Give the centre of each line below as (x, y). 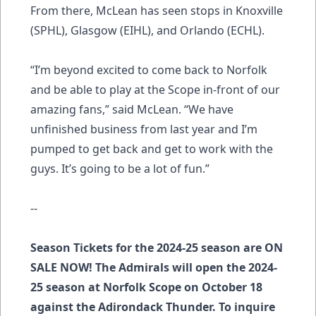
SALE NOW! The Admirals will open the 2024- (154, 267)
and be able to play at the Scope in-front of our (155, 89)
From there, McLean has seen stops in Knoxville (157, 10)
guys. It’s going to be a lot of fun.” (120, 168)
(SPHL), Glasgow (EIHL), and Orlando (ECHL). (147, 30)
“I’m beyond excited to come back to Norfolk (149, 69)
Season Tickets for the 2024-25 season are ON (157, 247)
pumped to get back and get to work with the (152, 148)
